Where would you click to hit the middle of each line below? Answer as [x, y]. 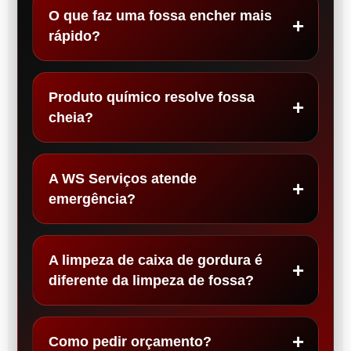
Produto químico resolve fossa [152, 98]
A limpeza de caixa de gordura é [156, 261]
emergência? [92, 199]
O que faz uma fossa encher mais [160, 16]
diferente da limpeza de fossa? [151, 281]
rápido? [74, 36]
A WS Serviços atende [123, 179]
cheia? [71, 118]
